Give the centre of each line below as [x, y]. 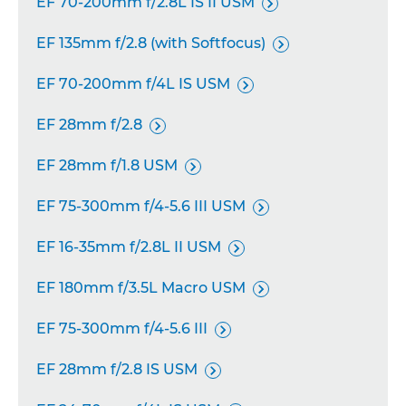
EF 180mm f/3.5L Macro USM [141, 288]
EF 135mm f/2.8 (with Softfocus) [151, 43]
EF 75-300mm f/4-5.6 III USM [141, 206]
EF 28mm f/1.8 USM [107, 165]
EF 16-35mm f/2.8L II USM [129, 247]
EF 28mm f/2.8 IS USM [117, 369]
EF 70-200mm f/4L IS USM [133, 84]
